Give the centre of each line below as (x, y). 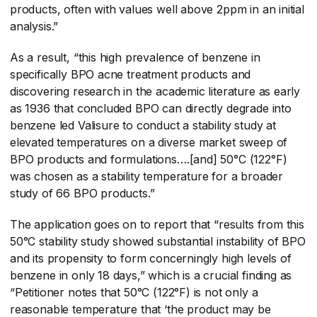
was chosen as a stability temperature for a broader (147, 176)
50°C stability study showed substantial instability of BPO (158, 241)
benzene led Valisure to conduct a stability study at (143, 125)
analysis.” (34, 26)
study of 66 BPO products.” (82, 193)
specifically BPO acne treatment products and (131, 74)
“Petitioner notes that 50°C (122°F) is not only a (134, 292)
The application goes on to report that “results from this (157, 224)
